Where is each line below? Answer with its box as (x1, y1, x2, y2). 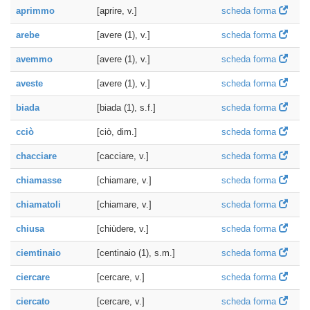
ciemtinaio (16, 248, 61, 258)
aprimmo (16, 6, 55, 16)
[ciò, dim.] (97, 127, 137, 137)
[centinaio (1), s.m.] (97, 248, 175, 258)
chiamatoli (16, 199, 61, 210)
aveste (16, 78, 43, 89)
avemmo (16, 54, 53, 64)
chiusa (16, 224, 44, 234)
